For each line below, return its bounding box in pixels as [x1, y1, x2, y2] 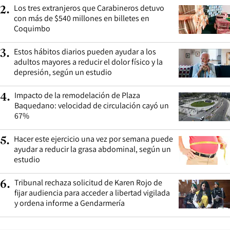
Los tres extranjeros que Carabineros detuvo [14, 2, 164, 13]
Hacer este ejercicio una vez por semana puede [14, 133, 173, 144]
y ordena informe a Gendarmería [14, 197, 125, 208]
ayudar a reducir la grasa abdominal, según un [14, 143, 171, 155]
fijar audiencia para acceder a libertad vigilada [14, 187, 170, 198]
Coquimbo [14, 23, 50, 34]
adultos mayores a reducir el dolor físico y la [14, 56, 163, 67]
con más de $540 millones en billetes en [14, 12, 149, 24]
